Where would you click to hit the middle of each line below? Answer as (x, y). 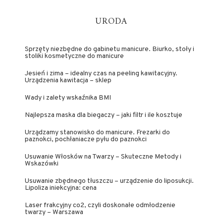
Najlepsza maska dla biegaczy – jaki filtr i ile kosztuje (104, 115)
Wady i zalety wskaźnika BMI (68, 98)
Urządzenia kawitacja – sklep (68, 81)
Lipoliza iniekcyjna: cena (61, 188)
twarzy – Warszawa (54, 212)
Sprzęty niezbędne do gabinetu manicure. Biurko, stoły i (110, 49)
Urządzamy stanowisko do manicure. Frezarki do (97, 133)
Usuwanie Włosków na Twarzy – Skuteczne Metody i (103, 157)
